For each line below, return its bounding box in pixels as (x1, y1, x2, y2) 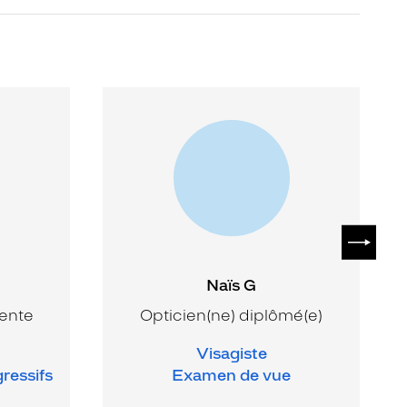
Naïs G (206, 275, 256, 294)
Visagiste (195, 343, 267, 362)
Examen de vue (172, 365, 291, 384)
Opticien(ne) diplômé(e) (140, 305, 323, 324)
